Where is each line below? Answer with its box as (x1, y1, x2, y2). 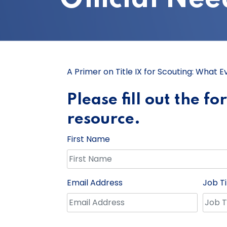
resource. (67, 111, 140, 127)
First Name (67, 133, 110, 145)
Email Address (67, 176, 123, 188)
